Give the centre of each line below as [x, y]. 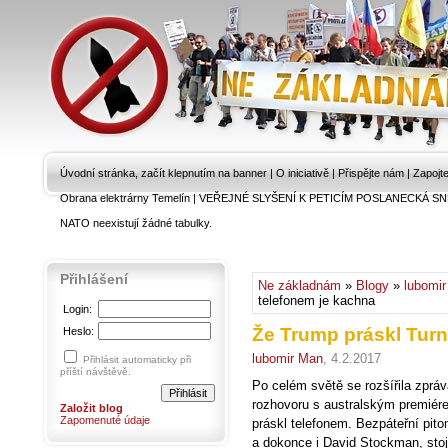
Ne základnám [299, 285]
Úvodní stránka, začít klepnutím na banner [163, 173]
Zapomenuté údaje [105, 420]
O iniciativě [302, 173]
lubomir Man [287, 358]
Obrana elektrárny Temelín [125, 198]
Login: [77, 309]
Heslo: [78, 331]
